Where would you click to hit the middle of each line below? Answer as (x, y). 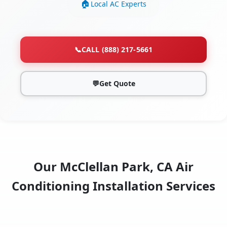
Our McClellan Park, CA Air (113, 167)
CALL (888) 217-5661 (117, 50)
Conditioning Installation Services (113, 186)
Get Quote (117, 84)
